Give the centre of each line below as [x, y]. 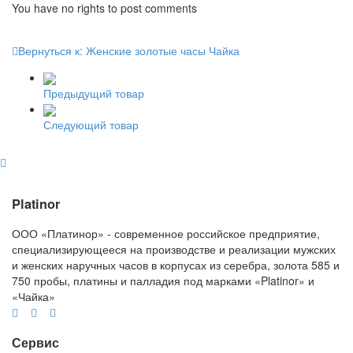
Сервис [35, 342]
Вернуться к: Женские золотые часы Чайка [129, 50]
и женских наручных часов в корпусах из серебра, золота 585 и [176, 265]
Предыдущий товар [94, 93]
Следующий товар [91, 125]
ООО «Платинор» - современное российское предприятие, [166, 234]
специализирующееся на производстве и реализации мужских [174, 249]
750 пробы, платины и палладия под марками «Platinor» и [163, 281]
